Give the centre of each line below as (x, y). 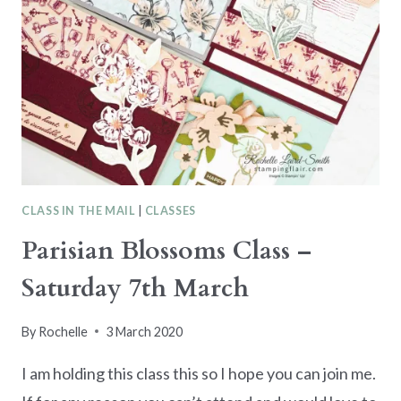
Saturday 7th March (135, 289)
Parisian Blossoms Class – (166, 251)
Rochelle (64, 331)
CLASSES (171, 210)
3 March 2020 (145, 331)
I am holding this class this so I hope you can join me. (199, 373)
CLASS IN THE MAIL (79, 210)
